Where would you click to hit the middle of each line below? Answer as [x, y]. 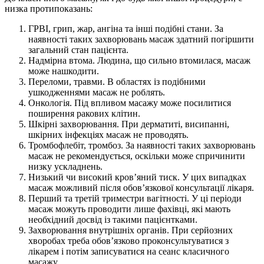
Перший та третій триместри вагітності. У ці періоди [135, 199]
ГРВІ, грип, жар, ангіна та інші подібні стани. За [126, 29]
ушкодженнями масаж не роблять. [97, 93]
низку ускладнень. [65, 167]
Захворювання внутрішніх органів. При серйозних [131, 230]
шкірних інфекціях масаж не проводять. [108, 135]
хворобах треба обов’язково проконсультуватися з [128, 241]
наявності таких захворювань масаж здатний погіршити [141, 39]
